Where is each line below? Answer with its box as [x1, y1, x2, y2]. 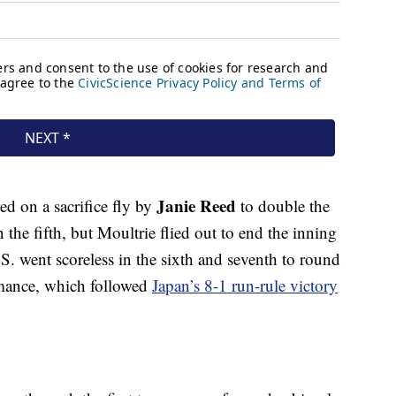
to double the [236, 194, 330, 217]
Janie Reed [156, 194, 236, 218]
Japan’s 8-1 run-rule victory [152, 274, 338, 297]
